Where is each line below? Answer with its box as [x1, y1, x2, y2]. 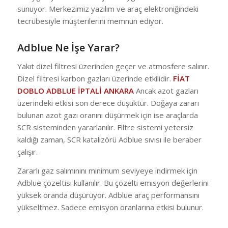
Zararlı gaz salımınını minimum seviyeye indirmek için [17, 165, 197, 176]
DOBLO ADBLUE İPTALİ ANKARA [17, 85, 134, 96]
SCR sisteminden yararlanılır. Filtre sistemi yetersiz [17, 122, 193, 132]
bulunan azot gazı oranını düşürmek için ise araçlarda [17, 109, 198, 120]
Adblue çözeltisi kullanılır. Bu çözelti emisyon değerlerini [17, 177, 209, 188]
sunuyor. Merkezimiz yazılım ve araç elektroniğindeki [17, 4, 198, 14]
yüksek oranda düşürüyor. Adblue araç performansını [17, 189, 199, 200]
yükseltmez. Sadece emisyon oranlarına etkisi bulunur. [17, 202, 204, 212]
